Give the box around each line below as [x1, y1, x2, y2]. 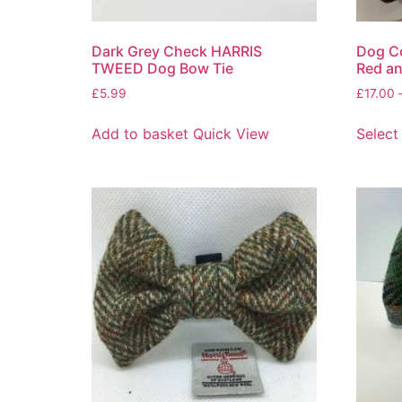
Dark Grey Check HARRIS [92, 41, 262, 60]
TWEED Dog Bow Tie [92, 58, 233, 77]
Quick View [193, 124, 269, 143]
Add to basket [92, 124, 188, 143]
